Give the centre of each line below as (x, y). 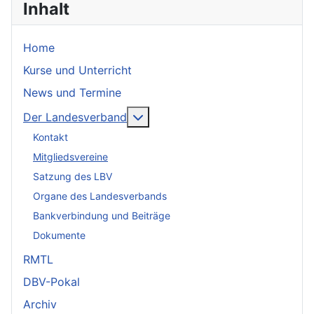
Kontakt (50, 137)
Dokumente (59, 235)
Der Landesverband (75, 117)
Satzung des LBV (73, 177)
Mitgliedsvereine (70, 157)
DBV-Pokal (52, 281)
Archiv (40, 304)
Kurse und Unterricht (77, 70)
